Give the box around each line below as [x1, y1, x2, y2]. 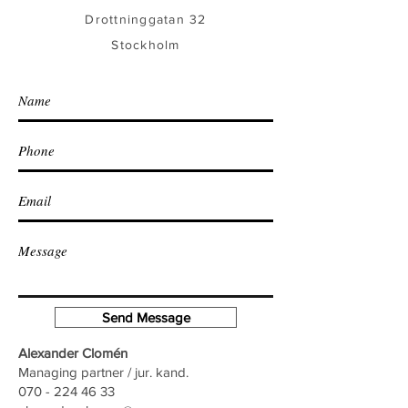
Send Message [101, 310, 190, 325]
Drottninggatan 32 [85, 12, 207, 26]
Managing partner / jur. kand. [18, 364, 189, 380]
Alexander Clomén [18, 345, 127, 361]
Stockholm [111, 37, 180, 52]
